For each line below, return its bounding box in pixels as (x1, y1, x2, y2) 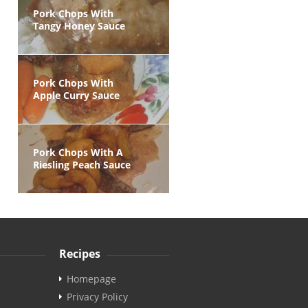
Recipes (59, 246, 100, 261)
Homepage (67, 272, 116, 285)
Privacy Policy (67, 290, 128, 303)
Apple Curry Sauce (33, 89, 120, 102)
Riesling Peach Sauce (33, 158, 131, 171)
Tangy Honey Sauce (33, 19, 125, 32)
